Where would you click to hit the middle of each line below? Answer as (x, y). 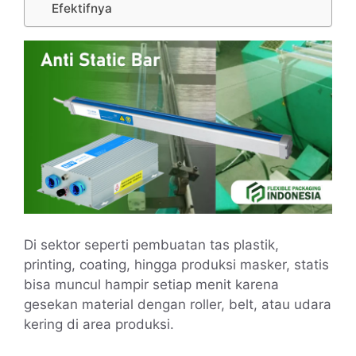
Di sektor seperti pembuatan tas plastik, (151, 245)
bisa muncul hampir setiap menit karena (151, 285)
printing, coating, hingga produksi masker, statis (176, 265)
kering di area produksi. (99, 325)
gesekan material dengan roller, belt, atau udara (178, 305)
